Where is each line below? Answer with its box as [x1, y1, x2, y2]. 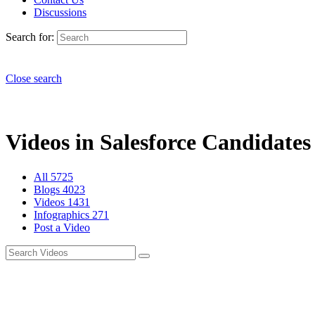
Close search [6, 72, 62, 84]
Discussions [34, 6, 86, 18]
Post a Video [34, 221, 90, 233]
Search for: [6, 31, 54, 43]
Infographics [34, 208, 92, 221]
